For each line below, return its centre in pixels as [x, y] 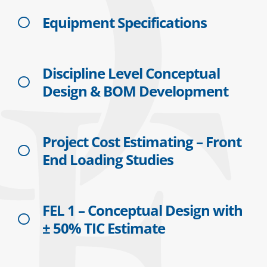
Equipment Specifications [125, 22]
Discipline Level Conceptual [131, 73]
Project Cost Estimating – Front [142, 141]
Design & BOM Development [135, 91]
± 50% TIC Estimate [104, 228]
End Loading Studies [108, 159]
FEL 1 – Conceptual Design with [142, 210]
